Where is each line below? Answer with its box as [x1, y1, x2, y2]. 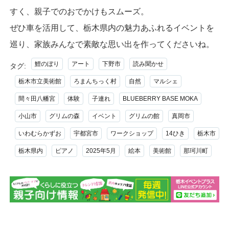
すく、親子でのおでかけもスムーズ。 [9, 7, 149, 16]
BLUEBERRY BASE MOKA [122, 95, 198, 102]
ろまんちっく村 [73, 77, 117, 85]
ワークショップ [110, 129, 153, 137]
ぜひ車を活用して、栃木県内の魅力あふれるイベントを [9, 23, 214, 32]
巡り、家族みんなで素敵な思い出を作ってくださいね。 [9, 39, 214, 49]
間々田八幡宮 [18, 95, 55, 102]
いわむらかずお [18, 129, 61, 137]
